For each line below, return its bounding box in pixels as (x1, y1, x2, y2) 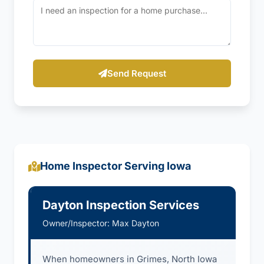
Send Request (107, 68, 166, 79)
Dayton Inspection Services (42, 198, 199, 212)
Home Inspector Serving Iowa (40, 160, 191, 172)
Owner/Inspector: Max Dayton (42, 218, 159, 228)
